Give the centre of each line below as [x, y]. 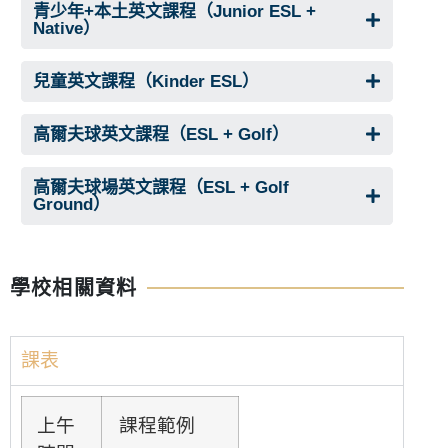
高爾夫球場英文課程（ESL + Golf [161, 187]
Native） [66, 28]
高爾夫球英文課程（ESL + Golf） [161, 134]
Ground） [71, 204]
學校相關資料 [74, 287]
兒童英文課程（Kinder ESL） [146, 81]
